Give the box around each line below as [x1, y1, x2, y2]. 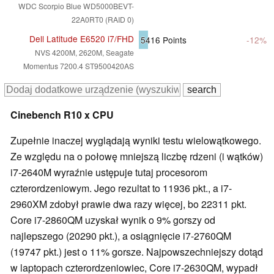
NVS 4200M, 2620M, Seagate [35, 46, 134, 57]
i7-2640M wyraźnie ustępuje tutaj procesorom [10, 165, 207, 179]
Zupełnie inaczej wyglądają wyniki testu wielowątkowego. [10, 133, 261, 147]
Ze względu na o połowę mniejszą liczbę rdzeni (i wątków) [10, 149, 263, 163]
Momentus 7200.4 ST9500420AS [23, 60, 134, 71]
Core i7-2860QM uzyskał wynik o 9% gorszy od [10, 212, 215, 227]
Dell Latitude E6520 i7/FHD [29, 32, 134, 45]
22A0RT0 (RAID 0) [72, 13, 134, 24]
